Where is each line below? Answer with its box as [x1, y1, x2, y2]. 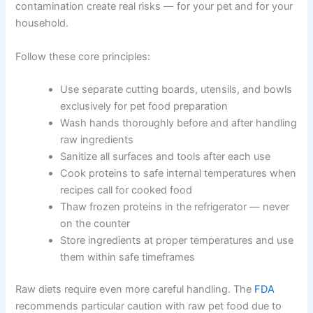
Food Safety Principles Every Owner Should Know [15, 32, 252, 45]
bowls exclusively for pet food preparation [60, 198, 260, 210]
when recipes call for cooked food [60, 282, 222, 294]
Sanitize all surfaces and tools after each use [60, 248, 271, 261]
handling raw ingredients [60, 231, 178, 244]
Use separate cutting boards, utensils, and [60, 181, 261, 194]
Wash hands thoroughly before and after [60, 214, 254, 227]
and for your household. [15, 115, 130, 128]
